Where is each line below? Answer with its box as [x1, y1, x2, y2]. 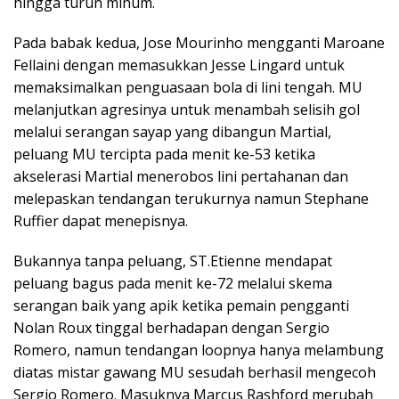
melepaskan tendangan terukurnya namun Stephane [13, 188, 369, 208]
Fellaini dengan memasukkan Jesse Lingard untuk [13, 54, 345, 75]
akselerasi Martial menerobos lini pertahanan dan [13, 166, 348, 186]
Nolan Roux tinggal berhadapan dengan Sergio [13, 317, 330, 338]
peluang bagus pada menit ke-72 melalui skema [13, 273, 332, 293]
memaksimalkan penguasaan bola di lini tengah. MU [13, 77, 362, 97]
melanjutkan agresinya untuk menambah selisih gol [13, 99, 360, 119]
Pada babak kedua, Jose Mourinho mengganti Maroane [13, 32, 385, 53]
